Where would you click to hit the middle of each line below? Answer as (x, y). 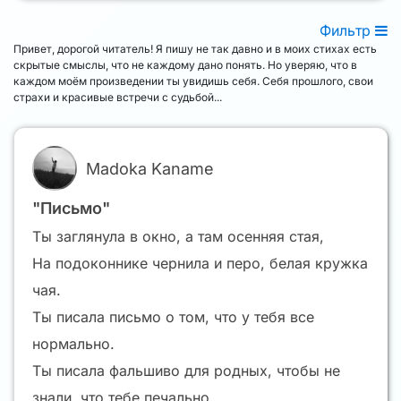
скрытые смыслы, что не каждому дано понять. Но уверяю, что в (185, 65)
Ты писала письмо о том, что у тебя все (173, 317)
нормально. (73, 344)
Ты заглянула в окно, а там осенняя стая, (178, 237)
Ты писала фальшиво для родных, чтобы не (186, 371)
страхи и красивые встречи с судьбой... (118, 98)
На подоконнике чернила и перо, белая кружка (200, 264)
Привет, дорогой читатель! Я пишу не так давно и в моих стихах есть (195, 49)
